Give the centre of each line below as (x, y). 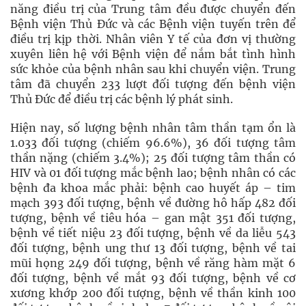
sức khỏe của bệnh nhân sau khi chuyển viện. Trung (153, 69)
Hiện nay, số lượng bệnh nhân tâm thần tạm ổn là (153, 128)
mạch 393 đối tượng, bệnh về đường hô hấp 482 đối (153, 203)
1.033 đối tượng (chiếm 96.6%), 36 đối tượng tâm (153, 143)
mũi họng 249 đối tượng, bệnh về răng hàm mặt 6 (153, 263)
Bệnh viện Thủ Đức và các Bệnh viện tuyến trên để (153, 24)
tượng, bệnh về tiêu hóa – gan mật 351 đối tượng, (153, 218)
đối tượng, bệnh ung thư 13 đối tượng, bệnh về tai (153, 248)
